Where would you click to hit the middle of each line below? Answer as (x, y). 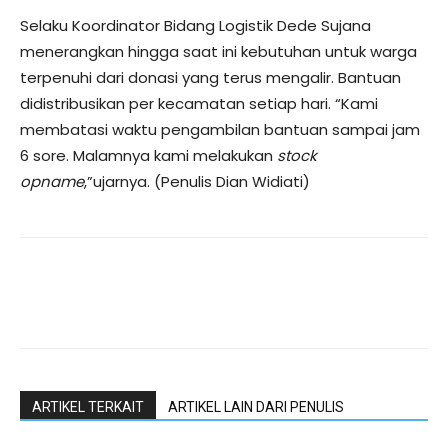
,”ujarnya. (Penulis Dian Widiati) (197, 182)
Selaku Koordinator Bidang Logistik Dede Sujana (195, 26)
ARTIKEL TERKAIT (88, 407)
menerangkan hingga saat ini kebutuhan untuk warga (218, 52)
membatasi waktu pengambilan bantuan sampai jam (220, 130)
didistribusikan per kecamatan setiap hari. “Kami (199, 104)
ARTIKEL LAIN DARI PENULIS (256, 407)
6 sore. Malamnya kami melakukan (148, 156)
